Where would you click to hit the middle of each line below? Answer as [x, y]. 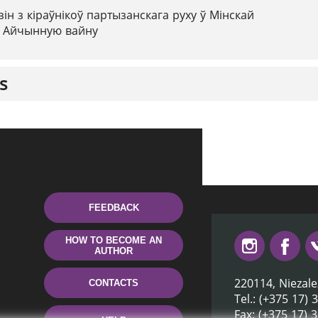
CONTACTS [114, 283]
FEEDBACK [114, 208]
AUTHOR [114, 251]
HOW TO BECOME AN [114, 240]
